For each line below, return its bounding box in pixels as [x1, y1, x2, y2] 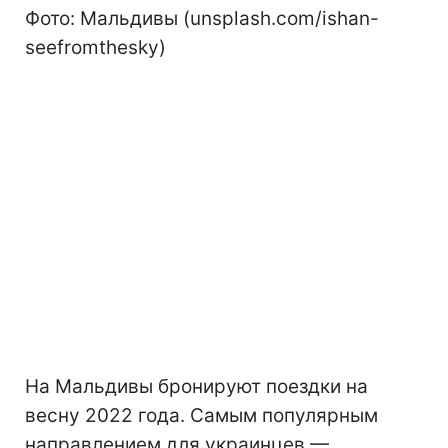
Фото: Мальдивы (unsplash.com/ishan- [25, 6, 379, 30]
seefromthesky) [25, 35, 166, 59]
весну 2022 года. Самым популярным [25, 403, 378, 427]
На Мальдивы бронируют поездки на [25, 374, 368, 398]
